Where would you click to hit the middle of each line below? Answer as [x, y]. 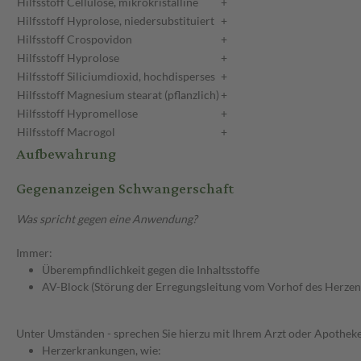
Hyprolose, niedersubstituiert [141, 21]
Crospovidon [100, 39]
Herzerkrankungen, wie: [102, 351]
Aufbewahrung [66, 155]
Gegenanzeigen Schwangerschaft [125, 189]
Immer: [34, 253]
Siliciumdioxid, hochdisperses [141, 77]
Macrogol [91, 132]
